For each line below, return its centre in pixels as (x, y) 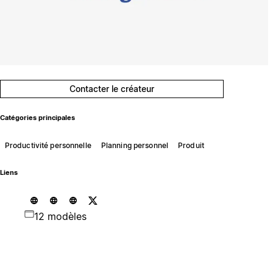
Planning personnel (135, 145)
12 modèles (60, 216)
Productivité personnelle (48, 145)
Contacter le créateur (112, 89)
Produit (191, 145)
